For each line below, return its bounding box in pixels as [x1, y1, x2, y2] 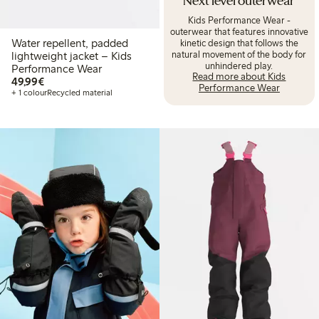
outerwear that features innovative [169, 25, 308, 37]
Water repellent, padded [11, 36, 128, 50]
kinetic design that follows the [179, 36, 298, 48]
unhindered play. [205, 59, 273, 71]
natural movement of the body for [172, 48, 307, 60]
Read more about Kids [192, 70, 286, 83]
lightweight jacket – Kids [11, 48, 132, 63]
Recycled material [47, 87, 113, 98]
